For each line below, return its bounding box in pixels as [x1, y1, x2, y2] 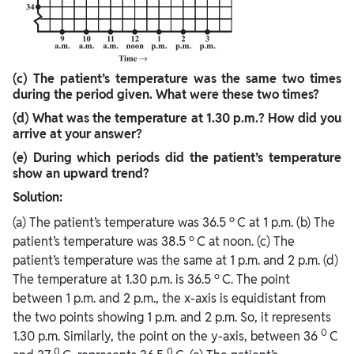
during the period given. [13, 86, 156, 104]
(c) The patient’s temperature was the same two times [13, 70, 341, 88]
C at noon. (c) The [197, 233, 295, 250]
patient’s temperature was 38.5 [13, 233, 189, 250]
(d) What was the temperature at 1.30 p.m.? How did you [13, 110, 341, 127]
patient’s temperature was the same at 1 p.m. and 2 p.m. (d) [13, 252, 338, 269]
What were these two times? [156, 86, 319, 104]
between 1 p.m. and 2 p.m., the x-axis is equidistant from [13, 290, 326, 307]
